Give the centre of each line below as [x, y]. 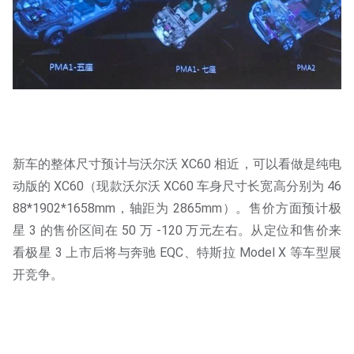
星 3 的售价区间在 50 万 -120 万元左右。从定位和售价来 [177, 231]
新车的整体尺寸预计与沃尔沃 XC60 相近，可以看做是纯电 [177, 164]
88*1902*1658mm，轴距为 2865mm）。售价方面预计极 [177, 209]
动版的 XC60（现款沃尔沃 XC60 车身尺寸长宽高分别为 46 [177, 186]
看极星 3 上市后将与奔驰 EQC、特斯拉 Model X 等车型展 [177, 253]
